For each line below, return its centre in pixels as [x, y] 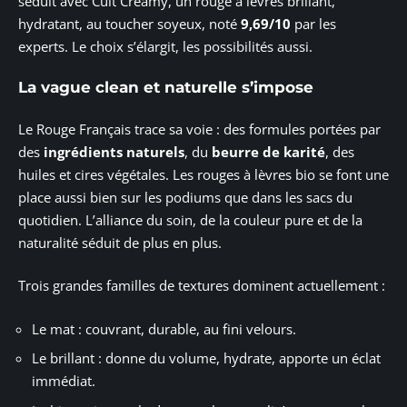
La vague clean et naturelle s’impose [166, 88]
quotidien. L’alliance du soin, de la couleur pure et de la [190, 219]
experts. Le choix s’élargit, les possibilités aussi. [165, 46]
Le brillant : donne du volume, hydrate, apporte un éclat [206, 358]
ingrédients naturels [114, 151]
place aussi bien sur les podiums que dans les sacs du [185, 197]
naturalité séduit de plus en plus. [120, 242]
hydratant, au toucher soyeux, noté [129, 23]
